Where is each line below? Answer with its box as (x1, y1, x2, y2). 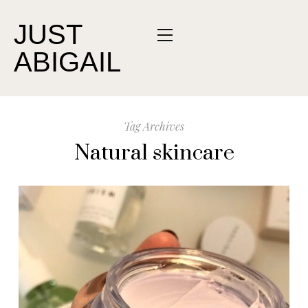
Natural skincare (74, 140, 234, 166)
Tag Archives (124, 119, 184, 133)
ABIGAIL (14, 47, 121, 77)
